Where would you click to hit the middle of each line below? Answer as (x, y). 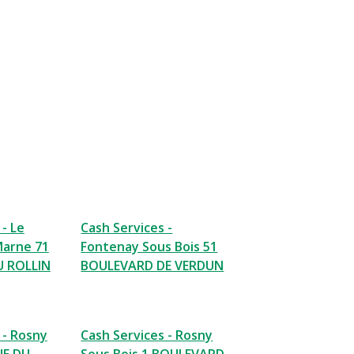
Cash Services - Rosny (147, 335)
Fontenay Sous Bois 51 (149, 247)
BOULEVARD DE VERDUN (153, 265)
